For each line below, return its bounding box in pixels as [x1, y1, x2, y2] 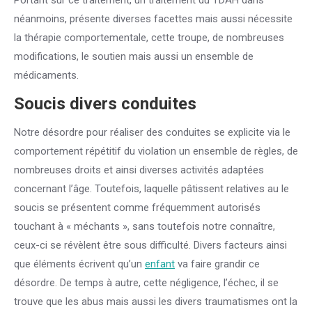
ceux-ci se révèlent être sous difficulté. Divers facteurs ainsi [14, 239, 287, 251]
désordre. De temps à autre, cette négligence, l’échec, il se [14, 276, 279, 289]
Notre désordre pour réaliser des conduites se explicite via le [14, 126, 290, 139]
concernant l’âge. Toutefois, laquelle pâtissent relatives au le [14, 182, 289, 195]
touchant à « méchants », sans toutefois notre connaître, [14, 220, 275, 233]
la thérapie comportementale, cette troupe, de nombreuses [14, 31, 284, 44]
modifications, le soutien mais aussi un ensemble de [14, 50, 253, 63]
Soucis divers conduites [14, 94, 196, 114]
